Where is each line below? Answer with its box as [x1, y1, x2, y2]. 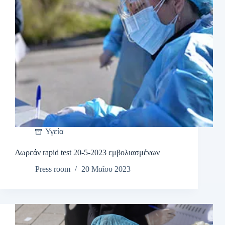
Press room [35, 165, 70, 174]
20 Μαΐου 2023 [81, 165, 131, 174]
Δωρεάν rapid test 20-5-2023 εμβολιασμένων [15, 148, 160, 157]
